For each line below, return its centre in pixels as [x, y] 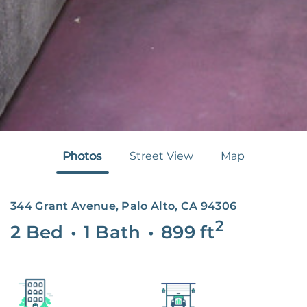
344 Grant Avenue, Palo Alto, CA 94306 [124, 206]
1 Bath [112, 232]
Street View [161, 156]
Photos [82, 156]
